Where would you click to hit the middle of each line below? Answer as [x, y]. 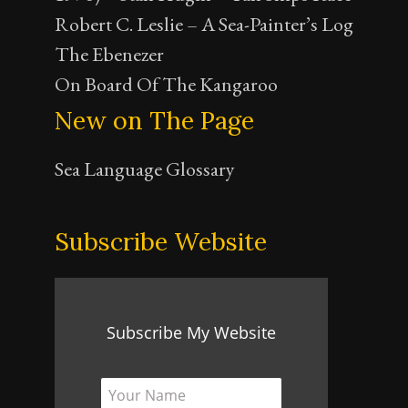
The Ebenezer [109, 54]
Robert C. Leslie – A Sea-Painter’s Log [204, 24]
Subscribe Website [161, 241]
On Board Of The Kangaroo [166, 84]
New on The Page [154, 120]
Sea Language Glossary [145, 168]
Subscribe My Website [191, 332]
